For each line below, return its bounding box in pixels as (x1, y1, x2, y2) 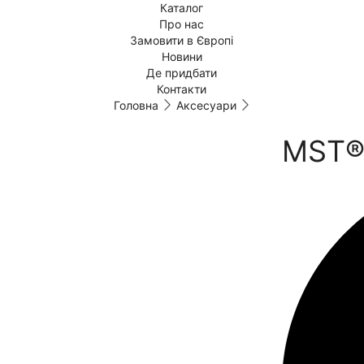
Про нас (159, 17, 205, 31)
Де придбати (146, 66, 218, 80)
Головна (113, 98, 158, 112)
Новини (161, 50, 202, 63)
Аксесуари (175, 98, 236, 112)
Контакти (157, 82, 207, 96)
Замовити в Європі (130, 33, 234, 47)
